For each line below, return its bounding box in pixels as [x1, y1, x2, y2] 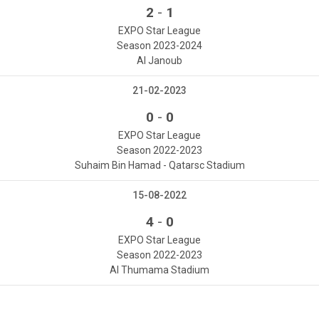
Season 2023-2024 [117, 40, 202, 52]
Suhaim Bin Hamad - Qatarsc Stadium [74, 159, 245, 172]
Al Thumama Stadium [110, 264, 209, 276]
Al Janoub [137, 55, 182, 67]
